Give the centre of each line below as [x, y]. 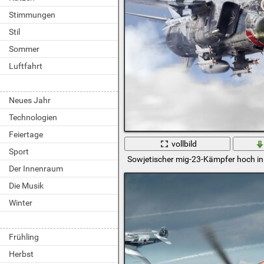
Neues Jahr [30, 100]
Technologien [33, 117]
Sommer [24, 49]
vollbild [184, 143]
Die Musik [26, 186]
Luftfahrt [26, 66]
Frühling [24, 237]
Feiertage [26, 134]
